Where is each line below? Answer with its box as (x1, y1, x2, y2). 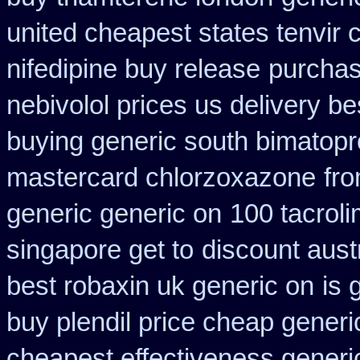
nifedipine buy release (6, 55, 260, 84)
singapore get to (6, 235, 194, 264)
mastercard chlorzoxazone (6, 163, 316, 192)
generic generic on (6, 199, 222, 228)
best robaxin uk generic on (6, 272, 314, 301)
